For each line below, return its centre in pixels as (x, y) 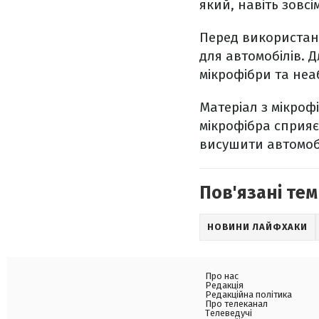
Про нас (222, 276)
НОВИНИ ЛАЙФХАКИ (257, 227)
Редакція (224, 286)
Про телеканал (236, 304)
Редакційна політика (249, 295)
